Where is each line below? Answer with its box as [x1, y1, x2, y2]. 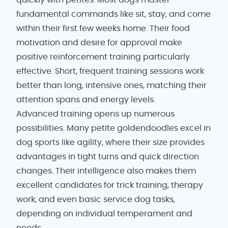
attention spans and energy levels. [16, 96, 155, 104]
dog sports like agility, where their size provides [16, 138, 205, 147]
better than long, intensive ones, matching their [16, 81, 207, 90]
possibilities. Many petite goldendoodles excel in [16, 124, 211, 132]
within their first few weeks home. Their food [16, 24, 190, 33]
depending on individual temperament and [16, 210, 192, 218]
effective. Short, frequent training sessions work [16, 67, 204, 75]
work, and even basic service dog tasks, [16, 195, 175, 204]
